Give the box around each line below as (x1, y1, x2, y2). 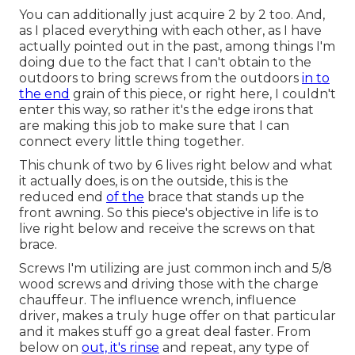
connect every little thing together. (19, 134, 244, 150)
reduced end (19, 189, 106, 205)
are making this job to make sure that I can (19, 118, 289, 134)
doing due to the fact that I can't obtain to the (19, 55, 311, 71)
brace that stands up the (144, 189, 304, 205)
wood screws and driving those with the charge (19, 277, 319, 292)
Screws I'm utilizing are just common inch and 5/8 (19, 261, 332, 277)
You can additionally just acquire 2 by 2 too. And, (19, 7, 325, 23)
